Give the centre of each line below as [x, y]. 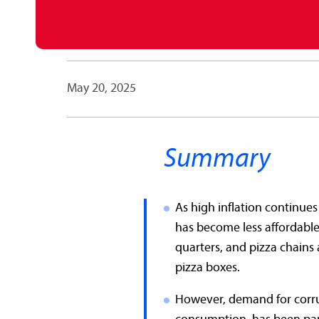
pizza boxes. [208, 268]
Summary [217, 159]
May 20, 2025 [101, 89]
